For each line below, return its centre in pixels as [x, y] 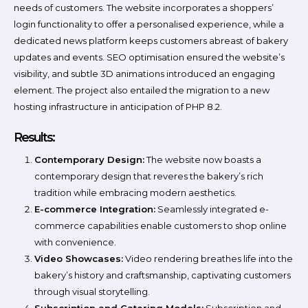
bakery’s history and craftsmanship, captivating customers [163, 275]
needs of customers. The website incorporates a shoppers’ [144, 7]
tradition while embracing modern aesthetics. [135, 193]
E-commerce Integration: [95, 209]
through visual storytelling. [92, 292]
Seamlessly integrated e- [212, 209]
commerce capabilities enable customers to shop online [161, 226]
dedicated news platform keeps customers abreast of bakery [151, 40]
